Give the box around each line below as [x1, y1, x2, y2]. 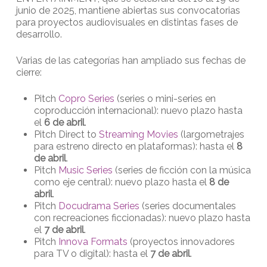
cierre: [15, 66, 42, 78]
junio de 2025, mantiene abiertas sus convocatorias [15, 4, 240, 16]
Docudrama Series [58, 200, 139, 212]
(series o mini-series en [114, 92, 216, 104]
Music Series [58, 164, 113, 176]
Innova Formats [58, 235, 128, 247]
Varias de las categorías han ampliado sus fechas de [15, 54, 246, 66]
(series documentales [139, 200, 236, 212]
